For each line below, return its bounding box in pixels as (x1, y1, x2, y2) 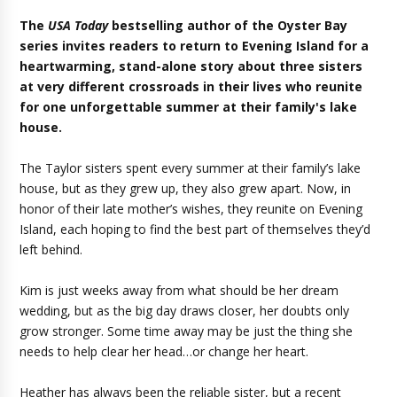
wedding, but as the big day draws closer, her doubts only (19, 302, 350, 319)
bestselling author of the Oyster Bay (108, 17, 348, 34)
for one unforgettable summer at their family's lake (19, 98, 358, 115)
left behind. (19, 241, 83, 258)
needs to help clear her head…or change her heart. (19, 343, 309, 360)
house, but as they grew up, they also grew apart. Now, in (19, 180, 352, 197)
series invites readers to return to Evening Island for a (19, 37, 370, 54)
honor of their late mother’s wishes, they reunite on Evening (19, 200, 363, 217)
